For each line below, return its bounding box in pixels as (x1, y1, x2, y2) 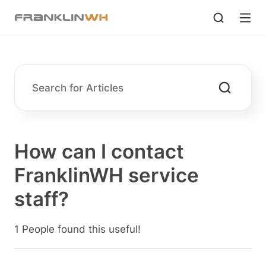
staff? (14, 187, 69, 211)
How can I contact (14, 140, 184, 163)
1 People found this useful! (14, 223, 141, 236)
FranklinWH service (14, 163, 199, 187)
